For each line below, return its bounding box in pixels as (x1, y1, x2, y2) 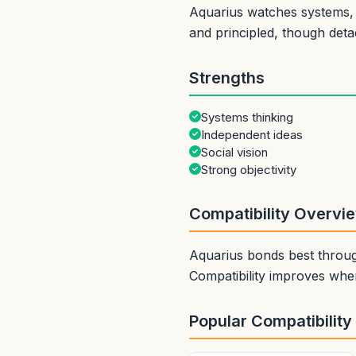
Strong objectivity (201, 162, 296, 177)
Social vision (201, 145, 268, 160)
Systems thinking (201, 110, 293, 125)
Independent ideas (201, 127, 303, 142)
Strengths (189, 68, 265, 87)
